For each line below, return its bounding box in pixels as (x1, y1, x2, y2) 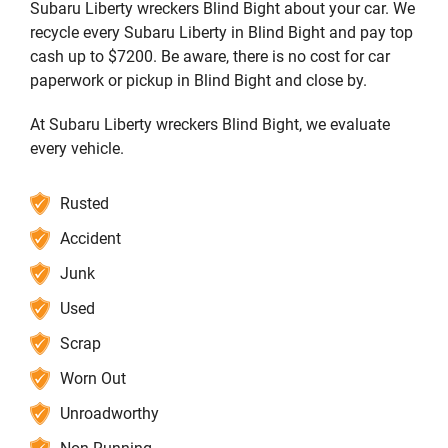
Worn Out (60, 369, 126, 389)
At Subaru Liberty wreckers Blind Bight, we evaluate (30, 115, 390, 135)
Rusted (60, 194, 109, 214)
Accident (60, 229, 121, 249)
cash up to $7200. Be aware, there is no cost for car (30, 47, 390, 67)
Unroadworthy (60, 404, 159, 424)
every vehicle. (30, 139, 124, 159)
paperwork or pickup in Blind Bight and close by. (30, 71, 367, 91)
